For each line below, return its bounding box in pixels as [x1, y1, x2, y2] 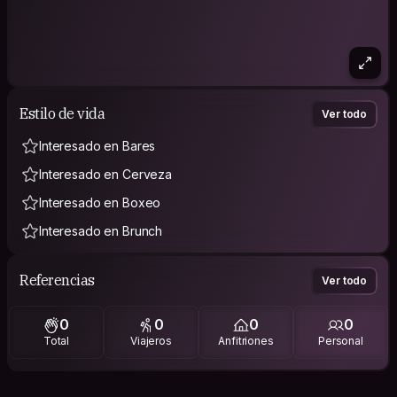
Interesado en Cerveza [39, 166, 173, 182]
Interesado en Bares [39, 137, 156, 153]
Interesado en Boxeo [39, 194, 161, 210]
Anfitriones [218, 334, 274, 348]
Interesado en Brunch [39, 222, 163, 238]
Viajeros [129, 334, 172, 348]
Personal [317, 334, 363, 348]
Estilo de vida [19, 105, 105, 123]
